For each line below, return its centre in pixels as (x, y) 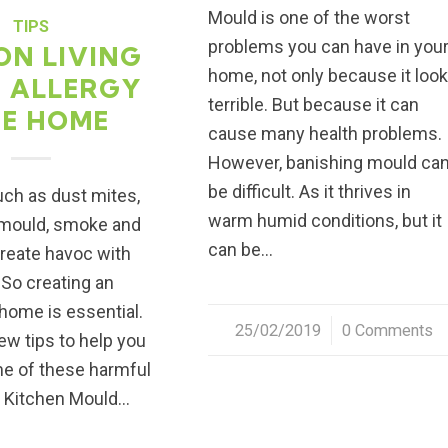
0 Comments (388, 331)
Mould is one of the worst (309, 18)
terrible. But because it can (314, 105)
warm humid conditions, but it (325, 221)
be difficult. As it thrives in (310, 192)
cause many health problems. (325, 134)
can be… (241, 250)
